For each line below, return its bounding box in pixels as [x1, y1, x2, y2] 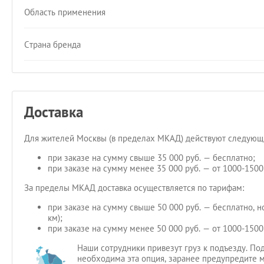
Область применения [24, 6, 105, 18]
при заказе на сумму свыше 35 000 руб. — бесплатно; [48, 152, 255, 163]
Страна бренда [24, 38, 81, 50]
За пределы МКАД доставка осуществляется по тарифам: [24, 182, 244, 193]
